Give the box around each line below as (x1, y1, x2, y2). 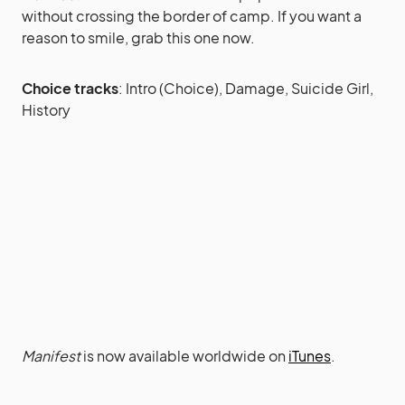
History (22, 100, 71, 119)
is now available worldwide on (80, 346, 288, 365)
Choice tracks (22, 79, 118, 98)
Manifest (22, 346, 80, 365)
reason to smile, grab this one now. (22, 28, 255, 47)
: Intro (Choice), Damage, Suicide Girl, (118, 79, 373, 98)
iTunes (288, 346, 331, 365)
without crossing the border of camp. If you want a (22, 6, 362, 25)
